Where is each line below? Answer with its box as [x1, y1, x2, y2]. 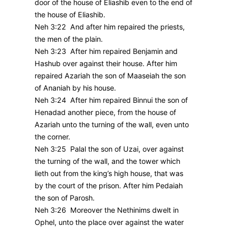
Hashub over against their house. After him [35, 59, 177, 68]
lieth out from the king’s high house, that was [35, 169, 183, 178]
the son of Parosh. [35, 193, 95, 203]
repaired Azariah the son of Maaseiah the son [35, 71, 186, 80]
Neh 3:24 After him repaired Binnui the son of [35, 96, 188, 105]
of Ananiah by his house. [35, 83, 116, 93]
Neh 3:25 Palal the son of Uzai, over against [35, 145, 184, 154]
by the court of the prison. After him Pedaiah [35, 181, 183, 190]
